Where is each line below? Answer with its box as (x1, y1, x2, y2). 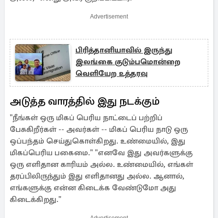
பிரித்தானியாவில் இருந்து (75, 45, 172, 55)
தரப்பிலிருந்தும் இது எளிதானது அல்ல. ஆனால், (10, 171, 184, 181)
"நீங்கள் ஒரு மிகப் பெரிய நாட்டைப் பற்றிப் (10, 113, 163, 123)
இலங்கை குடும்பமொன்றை (75, 57, 181, 67)
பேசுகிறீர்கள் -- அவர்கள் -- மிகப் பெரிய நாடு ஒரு (10, 125, 188, 134)
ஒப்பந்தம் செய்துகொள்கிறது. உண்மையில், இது (10, 136, 185, 146)
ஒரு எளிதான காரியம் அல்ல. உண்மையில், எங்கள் (10, 160, 193, 169)
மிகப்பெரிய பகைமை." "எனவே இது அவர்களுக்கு (10, 148, 193, 158)
